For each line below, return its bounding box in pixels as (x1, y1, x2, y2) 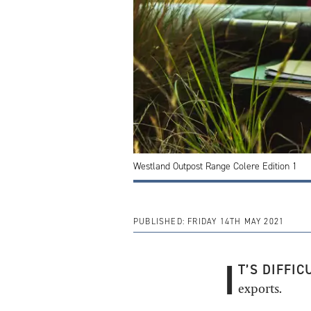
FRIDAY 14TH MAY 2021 (185, 217, 285, 227)
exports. (237, 280, 282, 297)
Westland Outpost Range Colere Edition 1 (133, 160, 297, 173)
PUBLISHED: (133, 217, 185, 227)
